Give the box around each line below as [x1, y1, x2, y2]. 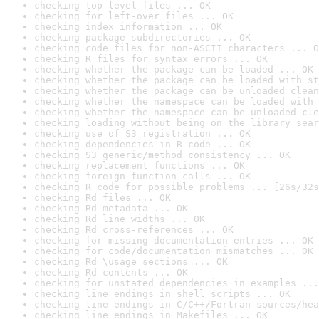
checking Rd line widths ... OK [34, 214, 205, 224]
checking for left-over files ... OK [34, 11, 234, 21]
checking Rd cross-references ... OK [34, 224, 234, 235]
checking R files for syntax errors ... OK [34, 53, 268, 64]
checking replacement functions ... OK [34, 160, 245, 171]
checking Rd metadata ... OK [34, 203, 188, 214]
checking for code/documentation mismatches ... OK [34, 246, 313, 256]
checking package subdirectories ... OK [34, 32, 251, 43]
